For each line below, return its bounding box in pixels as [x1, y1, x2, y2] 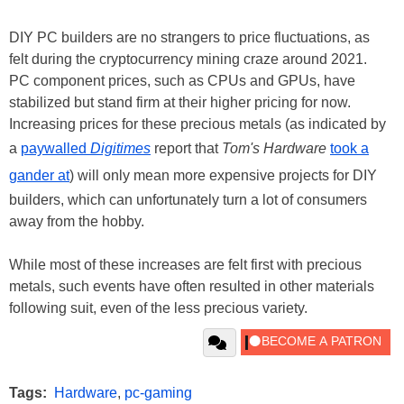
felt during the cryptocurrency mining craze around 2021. [9, 50, 367, 67]
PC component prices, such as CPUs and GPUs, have [9, 72, 355, 88]
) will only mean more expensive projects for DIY [69, 167, 377, 183]
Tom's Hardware [222, 140, 326, 156]
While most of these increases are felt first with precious [9, 256, 362, 272]
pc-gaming [124, 384, 192, 400]
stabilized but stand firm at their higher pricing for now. [9, 94, 351, 110]
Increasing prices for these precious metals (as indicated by [9, 115, 386, 132]
